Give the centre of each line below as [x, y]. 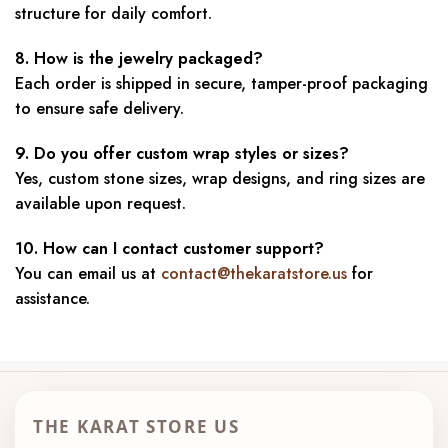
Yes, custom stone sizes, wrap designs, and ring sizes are [220, 178]
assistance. [52, 298]
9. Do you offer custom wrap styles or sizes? [182, 153]
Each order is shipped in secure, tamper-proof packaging [221, 83]
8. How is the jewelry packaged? [139, 58]
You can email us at [88, 273]
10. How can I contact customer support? [169, 248]
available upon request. [100, 203]
